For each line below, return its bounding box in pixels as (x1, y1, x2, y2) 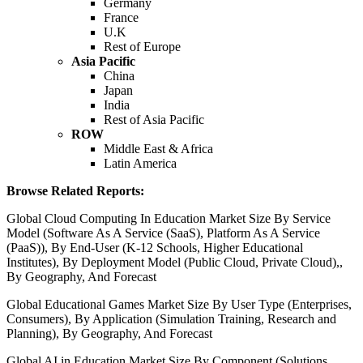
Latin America (104, 156, 177, 171)
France (104, 11, 139, 25)
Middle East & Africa (104, 142, 213, 156)
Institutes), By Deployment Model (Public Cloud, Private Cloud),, (6, 255, 343, 270)
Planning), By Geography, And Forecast (6, 327, 212, 341)
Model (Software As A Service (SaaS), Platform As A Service (6, 226, 320, 241)
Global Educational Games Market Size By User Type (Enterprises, (6, 297, 352, 312)
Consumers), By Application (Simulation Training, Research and (6, 312, 336, 327)
